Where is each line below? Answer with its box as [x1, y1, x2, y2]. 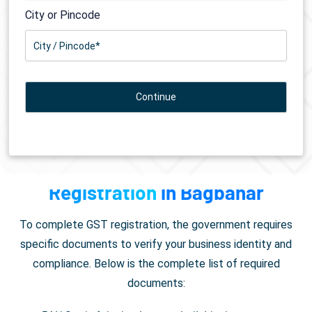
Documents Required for [31, 155, 246, 180]
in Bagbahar [160, 180, 264, 205]
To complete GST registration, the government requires [19, 218, 292, 232]
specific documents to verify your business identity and [20, 237, 292, 251]
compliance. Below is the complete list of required [32, 257, 280, 271]
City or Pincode [25, 8, 100, 22]
